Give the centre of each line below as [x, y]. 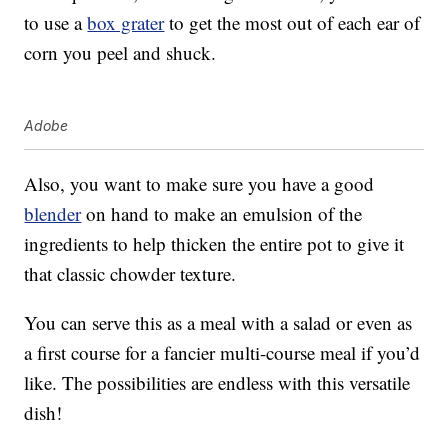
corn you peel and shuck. [120, 53]
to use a [56, 23]
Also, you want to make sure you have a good [199, 184]
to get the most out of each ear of [292, 23]
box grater [126, 23]
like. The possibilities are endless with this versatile [217, 383]
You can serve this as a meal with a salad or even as [218, 323]
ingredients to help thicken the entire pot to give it [214, 244]
